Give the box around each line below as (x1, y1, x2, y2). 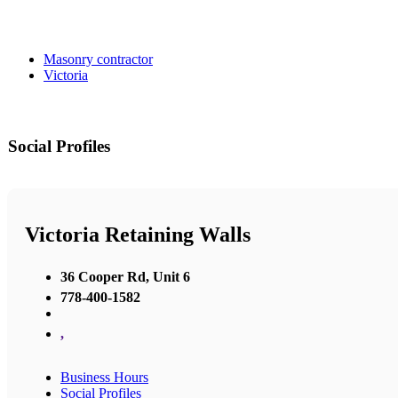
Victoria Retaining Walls (25, 223, 251, 247)
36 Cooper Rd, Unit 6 (60, 269, 190, 285)
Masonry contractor (44, 51, 153, 67)
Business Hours (60, 370, 148, 386)
